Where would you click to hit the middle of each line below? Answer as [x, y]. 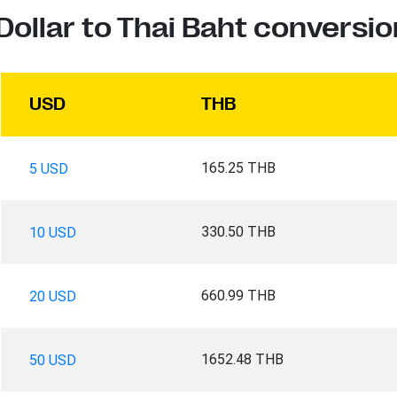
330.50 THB [238, 231]
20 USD [52, 296]
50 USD [52, 360]
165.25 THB [238, 167]
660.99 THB [238, 295]
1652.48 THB [242, 359]
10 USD [52, 232]
